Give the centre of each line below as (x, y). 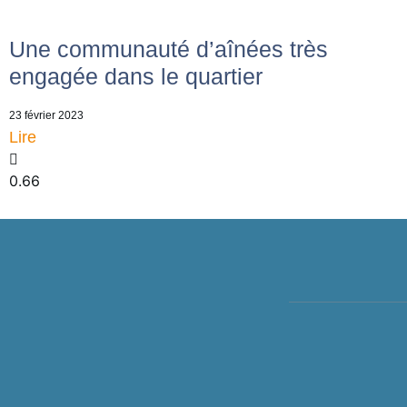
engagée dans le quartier (136, 76)
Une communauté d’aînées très (169, 49)
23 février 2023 (46, 115)
